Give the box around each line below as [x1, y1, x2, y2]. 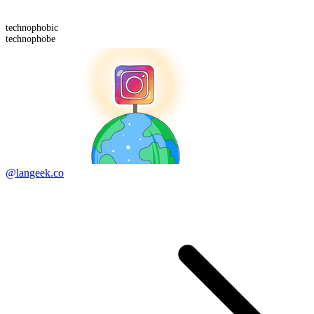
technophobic [6, 22, 58, 33]
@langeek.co [6, 166, 64, 179]
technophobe [6, 33, 55, 44]
